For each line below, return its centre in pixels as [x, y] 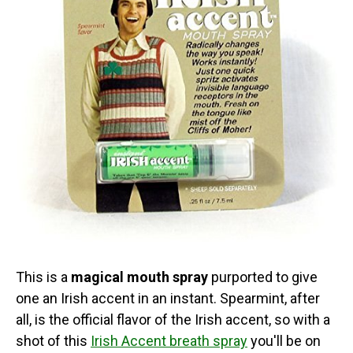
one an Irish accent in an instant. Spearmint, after [168, 298]
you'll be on [284, 340]
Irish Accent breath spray [169, 340]
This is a [43, 277]
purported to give [263, 277]
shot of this [53, 340]
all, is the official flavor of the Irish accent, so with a [173, 319]
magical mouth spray [139, 277]
